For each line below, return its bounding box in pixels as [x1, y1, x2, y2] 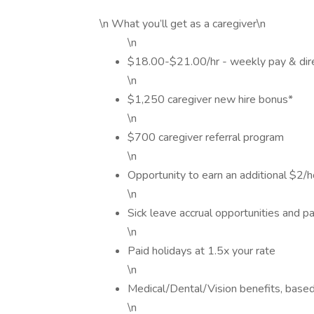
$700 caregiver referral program [128, 130, 284, 145]
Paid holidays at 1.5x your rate [128, 243, 275, 259]
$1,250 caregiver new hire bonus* [128, 92, 293, 107]
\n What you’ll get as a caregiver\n [100, 16, 266, 32]
